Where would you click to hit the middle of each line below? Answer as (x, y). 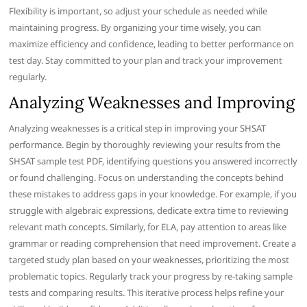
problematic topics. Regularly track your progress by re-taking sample (151, 277)
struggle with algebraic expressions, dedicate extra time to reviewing (149, 211)
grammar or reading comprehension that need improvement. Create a (153, 244)
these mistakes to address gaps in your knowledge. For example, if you (153, 194)
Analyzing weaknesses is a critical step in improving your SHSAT (138, 128)
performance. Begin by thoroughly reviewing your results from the (145, 145)
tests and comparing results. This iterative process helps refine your (147, 293)
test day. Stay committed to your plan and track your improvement (146, 61)
